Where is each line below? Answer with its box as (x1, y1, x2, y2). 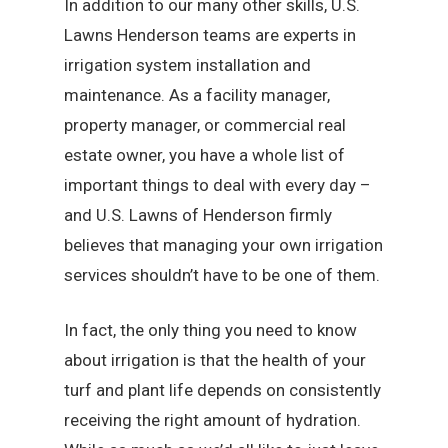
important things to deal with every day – (64, 174, 372, 195)
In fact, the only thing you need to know (64, 320, 358, 341)
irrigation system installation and (64, 54, 312, 75)
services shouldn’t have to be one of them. (64, 264, 381, 285)
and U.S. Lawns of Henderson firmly (64, 204, 333, 225)
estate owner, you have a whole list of (64, 144, 346, 165)
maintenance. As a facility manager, (64, 84, 331, 105)
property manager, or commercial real (64, 114, 347, 135)
